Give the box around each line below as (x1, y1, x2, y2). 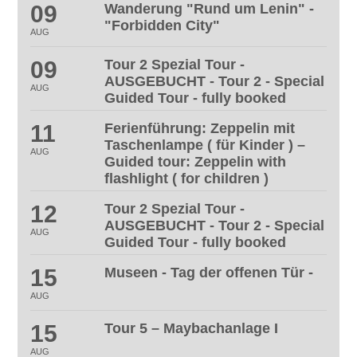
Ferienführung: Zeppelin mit (104, 120, 296, 136)
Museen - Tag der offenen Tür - (104, 264, 314, 280)
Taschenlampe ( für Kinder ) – (104, 136, 306, 153)
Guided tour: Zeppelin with (104, 153, 287, 170)
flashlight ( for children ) (104, 170, 269, 186)
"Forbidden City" (104, 17, 221, 33)
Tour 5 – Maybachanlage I (104, 320, 279, 336)
